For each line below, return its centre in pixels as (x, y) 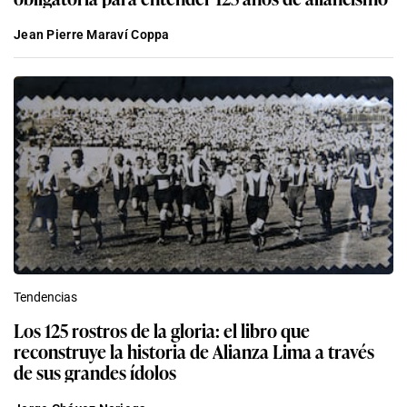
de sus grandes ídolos (95, 372)
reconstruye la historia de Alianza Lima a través (194, 351)
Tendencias (45, 298)
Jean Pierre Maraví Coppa (92, 35)
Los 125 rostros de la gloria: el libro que (162, 330)
